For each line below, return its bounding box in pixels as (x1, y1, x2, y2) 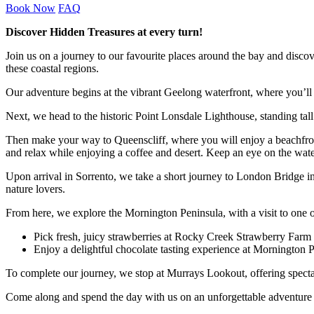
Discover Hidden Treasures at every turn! (6, 26, 203, 39)
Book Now (6, 2, 55, 15)
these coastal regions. (6, 62, 99, 75)
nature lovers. (6, 183, 65, 196)
